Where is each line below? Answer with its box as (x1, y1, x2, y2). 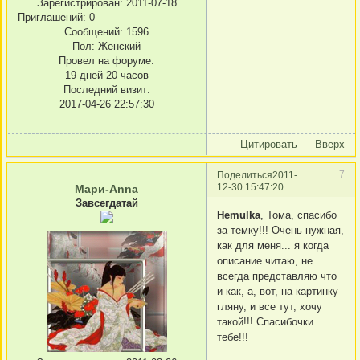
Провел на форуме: (59, 54, 154, 67)
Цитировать (239, 137, 297, 150)
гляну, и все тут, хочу (217, 301, 322, 313)
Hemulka (217, 209, 260, 222)
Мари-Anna (75, 182, 138, 195)
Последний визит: (63, 83, 150, 96)
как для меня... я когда (217, 239, 329, 252)
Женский (95, 39, 141, 52)
